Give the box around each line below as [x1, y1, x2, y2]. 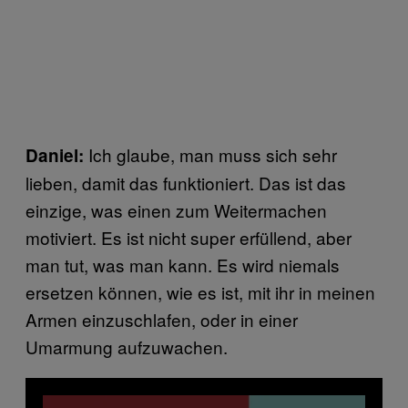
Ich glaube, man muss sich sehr [84, 142, 337, 168]
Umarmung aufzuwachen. [25, 334, 228, 360]
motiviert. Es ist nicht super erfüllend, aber [25, 225, 352, 250]
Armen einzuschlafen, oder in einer [25, 307, 298, 332]
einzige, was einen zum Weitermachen [25, 198, 327, 223]
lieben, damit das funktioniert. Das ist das [25, 170, 346, 196]
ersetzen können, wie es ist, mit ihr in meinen [25, 280, 375, 305]
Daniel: [25, 143, 84, 168]
